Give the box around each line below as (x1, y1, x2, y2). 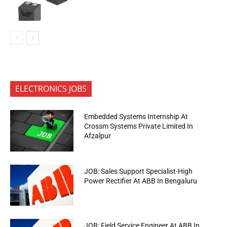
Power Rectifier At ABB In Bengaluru (84, 176, 198, 185)
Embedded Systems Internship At (84, 112, 188, 121)
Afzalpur (84, 132, 111, 140)
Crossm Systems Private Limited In (84, 122, 194, 131)
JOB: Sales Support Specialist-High (84, 167, 193, 175)
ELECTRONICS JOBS (15, 83, 87, 94)
